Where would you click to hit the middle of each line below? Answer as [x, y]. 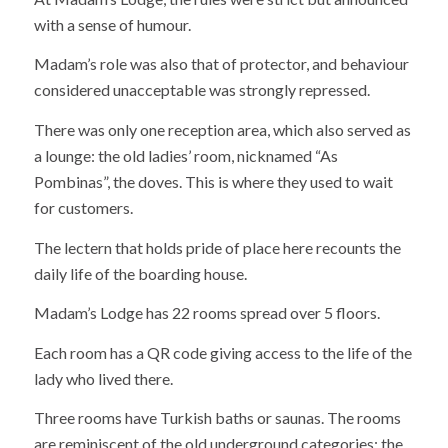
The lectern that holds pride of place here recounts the [217, 247]
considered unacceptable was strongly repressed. [201, 90]
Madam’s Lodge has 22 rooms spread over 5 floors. [206, 313]
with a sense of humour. [112, 24]
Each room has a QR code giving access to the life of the [222, 352]
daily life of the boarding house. [140, 273]
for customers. [83, 207]
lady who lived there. [103, 378]
